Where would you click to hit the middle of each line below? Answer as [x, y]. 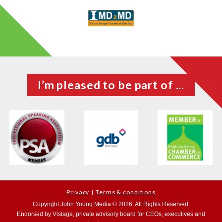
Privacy [78, 192]
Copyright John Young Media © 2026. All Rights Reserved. [111, 204]
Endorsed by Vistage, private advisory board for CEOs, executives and [111, 214]
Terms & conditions [126, 192]
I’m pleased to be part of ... [111, 85]
